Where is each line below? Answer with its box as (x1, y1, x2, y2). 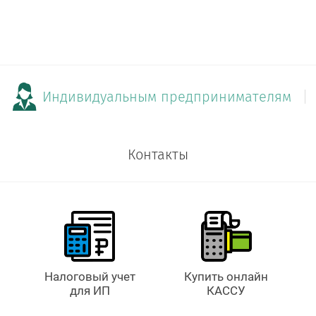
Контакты (128, 146, 188, 164)
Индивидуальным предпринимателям (42, 88, 291, 106)
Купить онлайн (184, 269, 269, 284)
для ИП (69, 284, 110, 298)
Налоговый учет (44, 269, 135, 284)
